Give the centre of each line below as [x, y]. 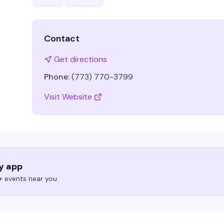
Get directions [80, 59]
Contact [62, 38]
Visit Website [68, 97]
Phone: [57, 77]
